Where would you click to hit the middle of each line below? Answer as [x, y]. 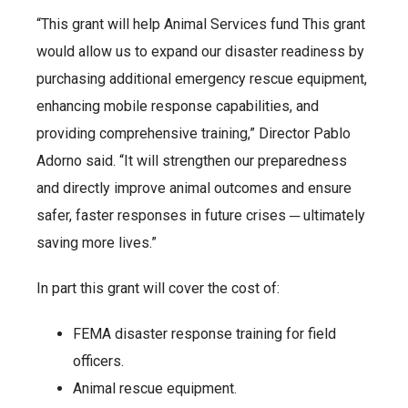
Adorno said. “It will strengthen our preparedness [192, 161]
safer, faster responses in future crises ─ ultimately [201, 216]
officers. [98, 362]
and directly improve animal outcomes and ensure [194, 189]
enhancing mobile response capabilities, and [178, 107]
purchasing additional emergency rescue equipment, [202, 79]
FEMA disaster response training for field [204, 334]
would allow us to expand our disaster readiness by [200, 52]
